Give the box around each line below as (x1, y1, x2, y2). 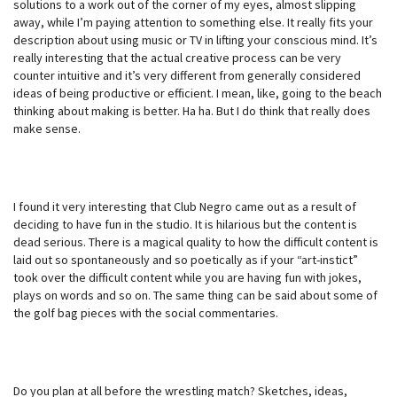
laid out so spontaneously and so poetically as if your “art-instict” (13, 251, 358, 268)
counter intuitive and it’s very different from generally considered (13, 66, 361, 83)
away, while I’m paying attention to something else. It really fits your (13, 13, 373, 30)
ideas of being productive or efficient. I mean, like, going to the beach (13, 84, 382, 101)
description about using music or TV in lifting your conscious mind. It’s (13, 31, 378, 48)
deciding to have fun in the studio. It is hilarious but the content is (13, 215, 357, 232)
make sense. (13, 120, 81, 136)
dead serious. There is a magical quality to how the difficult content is (13, 233, 378, 250)
